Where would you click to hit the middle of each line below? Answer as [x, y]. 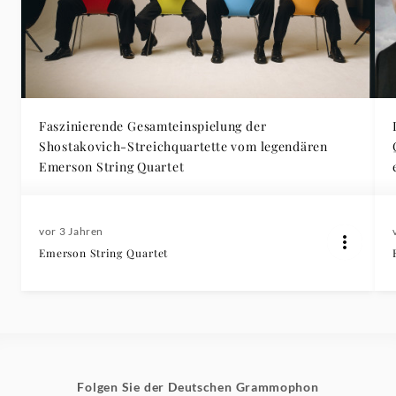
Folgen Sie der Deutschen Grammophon [198, 386]
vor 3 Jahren [71, 232]
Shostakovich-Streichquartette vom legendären [183, 146]
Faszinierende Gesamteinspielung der [153, 126]
